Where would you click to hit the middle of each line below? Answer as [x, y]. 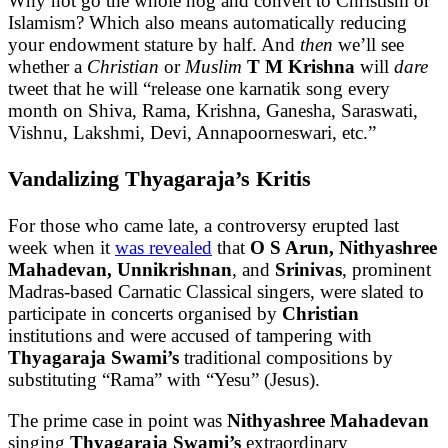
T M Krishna [298, 67]
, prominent [386, 269]
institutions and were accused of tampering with [190, 335]
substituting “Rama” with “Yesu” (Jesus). [164, 379]
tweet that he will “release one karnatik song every [199, 89]
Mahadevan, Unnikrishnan [120, 269]
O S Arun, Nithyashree [343, 247]
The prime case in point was [117, 420]
